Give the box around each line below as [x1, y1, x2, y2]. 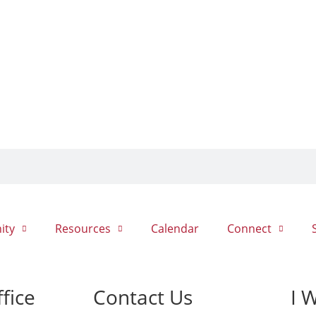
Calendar [151, 221, 199, 237]
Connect [227, 221, 272, 237]
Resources [55, 221, 111, 237]
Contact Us [93, 284, 193, 311]
